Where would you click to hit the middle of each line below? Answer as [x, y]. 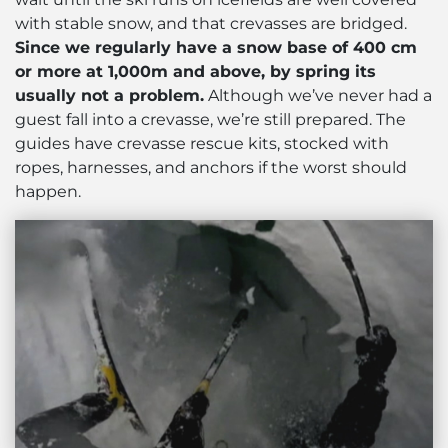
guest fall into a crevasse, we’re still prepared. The [210, 120]
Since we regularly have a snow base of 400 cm [216, 48]
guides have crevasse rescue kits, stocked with [202, 144]
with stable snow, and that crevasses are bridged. [211, 24]
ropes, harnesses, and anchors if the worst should [211, 168]
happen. [48, 192]
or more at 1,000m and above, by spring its [195, 72]
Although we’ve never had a [318, 96]
